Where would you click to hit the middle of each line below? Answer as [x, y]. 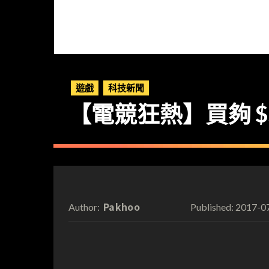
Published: [212, 207]
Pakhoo [122, 206]
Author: [84, 207]
